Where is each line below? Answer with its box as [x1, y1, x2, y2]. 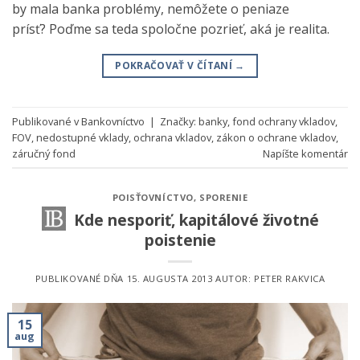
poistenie [144, 228, 216, 251]
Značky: [160, 113, 198, 129]
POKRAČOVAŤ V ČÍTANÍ [115, 59, 235, 73]
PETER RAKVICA [254, 272, 325, 284]
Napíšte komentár [263, 145, 348, 161]
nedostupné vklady [36, 129, 129, 145]
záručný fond [12, 145, 76, 161]
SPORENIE [198, 191, 248, 204]
